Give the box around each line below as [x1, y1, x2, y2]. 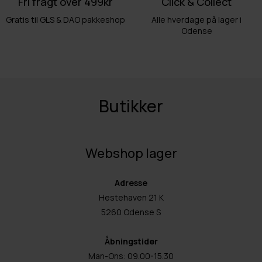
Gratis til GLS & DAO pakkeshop [6, 13, 125, 25]
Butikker [99, 94, 163, 117]
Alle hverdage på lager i [151, 13, 242, 25]
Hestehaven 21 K [98, 191, 164, 203]
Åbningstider [104, 235, 158, 247]
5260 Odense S [101, 206, 161, 218]
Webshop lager [85, 144, 177, 162]
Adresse [115, 177, 147, 188]
